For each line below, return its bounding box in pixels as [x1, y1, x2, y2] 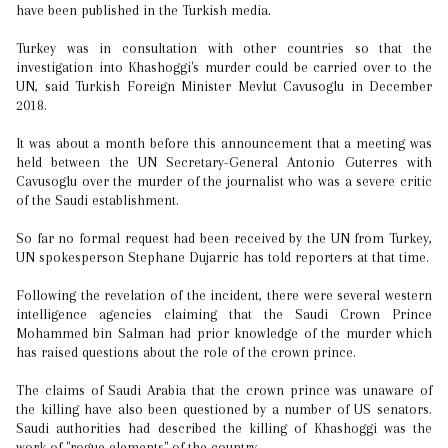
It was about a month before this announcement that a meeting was [16, 135, 432, 151]
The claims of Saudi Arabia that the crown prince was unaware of [16, 382, 432, 398]
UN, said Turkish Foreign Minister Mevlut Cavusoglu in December [16, 78, 432, 94]
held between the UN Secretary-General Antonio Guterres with [16, 154, 432, 170]
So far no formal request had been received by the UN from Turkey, [16, 230, 432, 246]
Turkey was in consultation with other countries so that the [16, 40, 432, 56]
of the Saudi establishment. [16, 192, 179, 208]
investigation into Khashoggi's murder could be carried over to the [16, 59, 432, 75]
